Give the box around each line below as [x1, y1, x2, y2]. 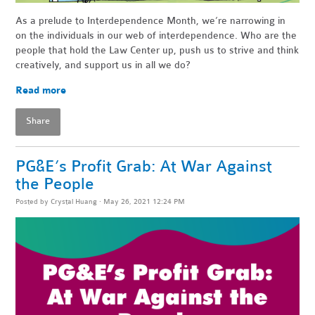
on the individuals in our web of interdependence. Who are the [15, 29, 297, 41]
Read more [15, 84, 67, 96]
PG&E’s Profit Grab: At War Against [15, 156, 273, 176]
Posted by [15, 196, 51, 206]
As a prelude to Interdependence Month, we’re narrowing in [15, 14, 286, 27]
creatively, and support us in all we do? [15, 58, 191, 71]
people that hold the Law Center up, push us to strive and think [15, 44, 300, 56]
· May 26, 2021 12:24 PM [97, 196, 186, 206]
